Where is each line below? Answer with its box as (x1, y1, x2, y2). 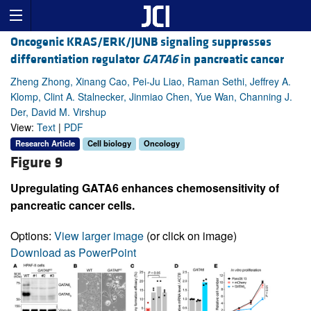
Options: (10, 227, 54, 244)
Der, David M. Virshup (10, 105, 106, 119)
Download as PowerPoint (10, 244, 136, 260)
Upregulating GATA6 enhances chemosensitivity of (10, 179, 279, 196)
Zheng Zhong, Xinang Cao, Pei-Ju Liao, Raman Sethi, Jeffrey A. (10, 74, 291, 89)
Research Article (15, 137, 75, 149)
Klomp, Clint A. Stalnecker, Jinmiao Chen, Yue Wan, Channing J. (10, 90, 292, 104)
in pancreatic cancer (178, 51, 284, 68)
